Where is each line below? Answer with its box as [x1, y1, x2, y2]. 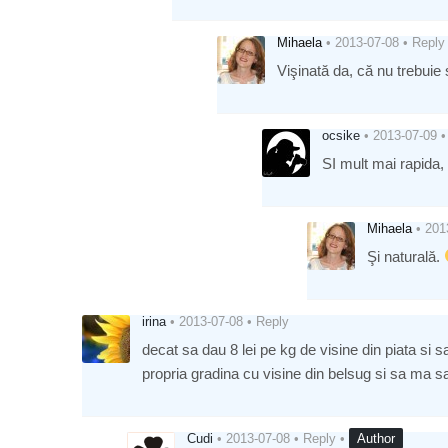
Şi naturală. [367, 247, 444, 265]
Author [357, 430, 395, 446]
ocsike [322, 127, 360, 143]
